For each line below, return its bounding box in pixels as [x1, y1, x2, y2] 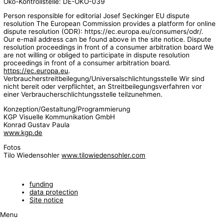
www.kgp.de [3, 129, 43, 137]
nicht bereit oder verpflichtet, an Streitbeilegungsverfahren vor [3, 82, 202, 91]
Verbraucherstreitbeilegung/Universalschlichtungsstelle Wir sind [3, 75, 205, 83]
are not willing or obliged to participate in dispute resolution [3, 51, 190, 59]
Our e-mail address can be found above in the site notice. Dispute [3, 35, 212, 44]
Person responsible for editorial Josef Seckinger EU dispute [3, 12, 190, 20]
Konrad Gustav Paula [3, 121, 70, 129]
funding [29, 180, 53, 189]
